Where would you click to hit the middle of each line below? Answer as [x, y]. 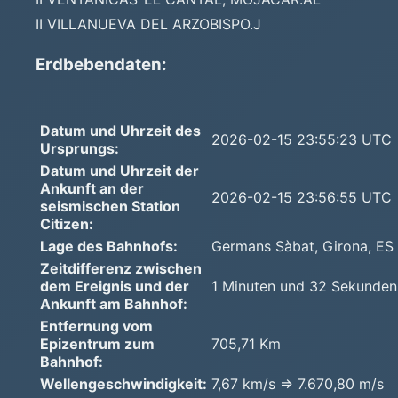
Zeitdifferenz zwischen [121, 268]
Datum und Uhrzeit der [119, 170]
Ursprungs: [80, 148]
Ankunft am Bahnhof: [114, 303]
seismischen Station [110, 206]
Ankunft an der [92, 188]
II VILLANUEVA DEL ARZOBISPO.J [148, 24]
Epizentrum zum [97, 343]
